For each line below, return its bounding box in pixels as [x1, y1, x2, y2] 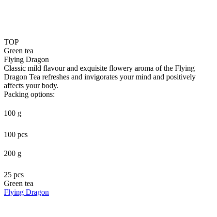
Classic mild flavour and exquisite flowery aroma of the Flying [4, 63, 195, 72]
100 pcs [4, 130, 28, 139]
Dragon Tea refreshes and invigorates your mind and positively [4, 72, 196, 81]
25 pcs [4, 170, 24, 179]
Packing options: [4, 90, 55, 98]
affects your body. [4, 81, 59, 90]
